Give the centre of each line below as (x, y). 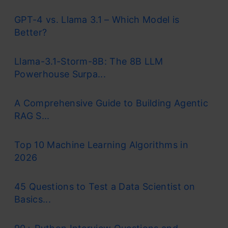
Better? (31, 32)
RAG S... (32, 116)
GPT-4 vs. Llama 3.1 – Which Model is (97, 20)
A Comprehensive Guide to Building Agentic (111, 103)
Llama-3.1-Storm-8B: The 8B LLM (89, 61)
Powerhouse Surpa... (60, 74)
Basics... (33, 199)
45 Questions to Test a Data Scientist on (105, 187)
